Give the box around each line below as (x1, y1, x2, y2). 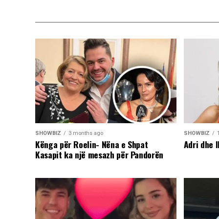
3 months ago (68, 130, 103, 137)
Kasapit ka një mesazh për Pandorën (35, 148, 164, 161)
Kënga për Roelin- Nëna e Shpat (35, 138, 148, 151)
